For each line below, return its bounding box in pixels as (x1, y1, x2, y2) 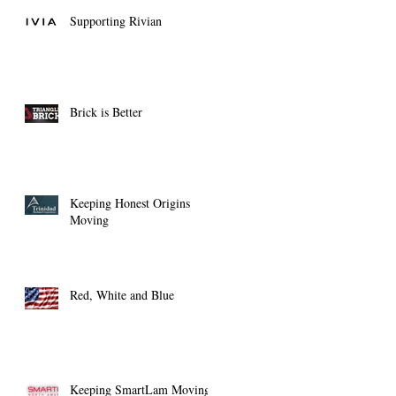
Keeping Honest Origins (70, 194, 190, 211)
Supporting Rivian (70, 12, 162, 29)
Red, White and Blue (70, 286, 174, 303)
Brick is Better (70, 103, 142, 120)
